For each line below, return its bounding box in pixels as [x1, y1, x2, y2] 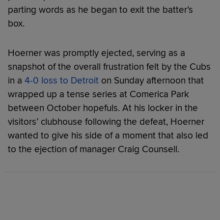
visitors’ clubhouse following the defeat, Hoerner [8, 115, 204, 128]
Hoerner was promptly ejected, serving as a [8, 47, 185, 59]
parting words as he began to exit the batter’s [8, 3, 193, 16]
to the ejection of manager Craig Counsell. [8, 143, 179, 155]
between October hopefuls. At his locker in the [8, 102, 198, 114]
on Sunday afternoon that [99, 74, 204, 86]
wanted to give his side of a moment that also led [8, 129, 208, 141]
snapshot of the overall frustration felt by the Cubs [8, 60, 211, 73]
